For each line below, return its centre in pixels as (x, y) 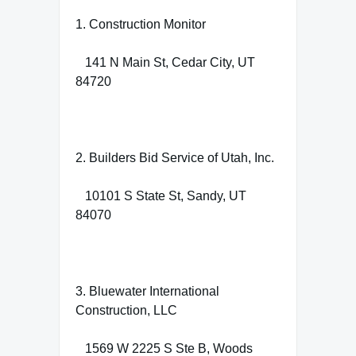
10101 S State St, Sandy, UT (161, 195)
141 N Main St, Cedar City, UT (165, 62)
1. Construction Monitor (141, 24)
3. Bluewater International (147, 291)
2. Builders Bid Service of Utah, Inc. (175, 157)
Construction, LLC (126, 310)
